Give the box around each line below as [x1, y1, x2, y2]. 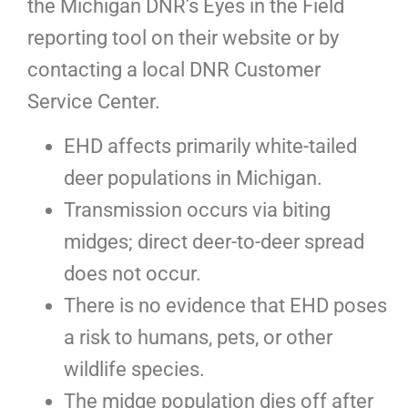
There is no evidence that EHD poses [64, 294, 387, 318]
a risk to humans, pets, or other [64, 326, 332, 350]
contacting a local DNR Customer [27, 58, 321, 82]
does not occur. [64, 262, 201, 286]
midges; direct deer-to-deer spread [64, 230, 364, 254]
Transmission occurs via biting [64, 199, 331, 222]
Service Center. [27, 90, 160, 114]
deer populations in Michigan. [64, 167, 322, 190]
